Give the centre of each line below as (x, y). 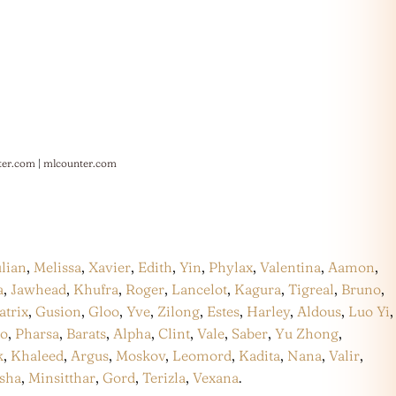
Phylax (231, 267)
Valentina (290, 267)
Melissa (57, 267)
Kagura (258, 289)
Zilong (179, 312)
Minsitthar (62, 378)
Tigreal (311, 289)
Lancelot (199, 289)
